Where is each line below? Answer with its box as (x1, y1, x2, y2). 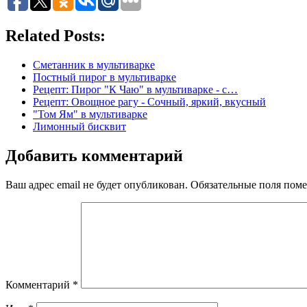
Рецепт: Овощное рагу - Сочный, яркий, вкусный (33, 95, 266, 108)
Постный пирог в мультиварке (33, 71, 176, 83)
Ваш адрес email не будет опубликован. (5, 178, 188, 191)
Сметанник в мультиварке (33, 58, 155, 71)
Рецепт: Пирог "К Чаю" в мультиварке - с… (33, 83, 238, 95)
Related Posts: (5, 26, 106, 45)
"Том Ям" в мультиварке (33, 108, 147, 120)
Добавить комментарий (5, 146, 183, 164)
